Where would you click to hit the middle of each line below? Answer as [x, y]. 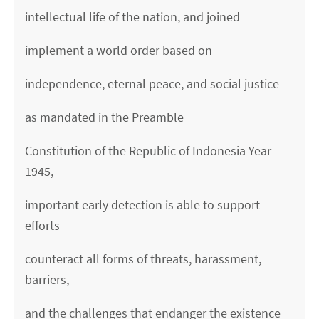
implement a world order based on [119, 51]
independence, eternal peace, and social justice [152, 84]
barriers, [47, 280]
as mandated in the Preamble [105, 117]
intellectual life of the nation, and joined [133, 17]
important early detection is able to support [143, 205]
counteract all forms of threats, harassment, [143, 259]
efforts [43, 226]
